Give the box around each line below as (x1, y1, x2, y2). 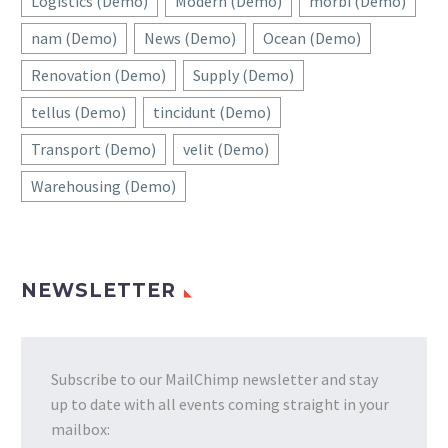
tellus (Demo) (31, 102, 126, 123)
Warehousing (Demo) (31, 176, 176, 197)
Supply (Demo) (193, 65, 294, 86)
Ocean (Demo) (263, 28, 361, 49)
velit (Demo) (183, 139, 269, 160)
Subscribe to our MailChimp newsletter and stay (51, 369, 378, 390)
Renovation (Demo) (31, 65, 166, 86)
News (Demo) (144, 28, 236, 49)
